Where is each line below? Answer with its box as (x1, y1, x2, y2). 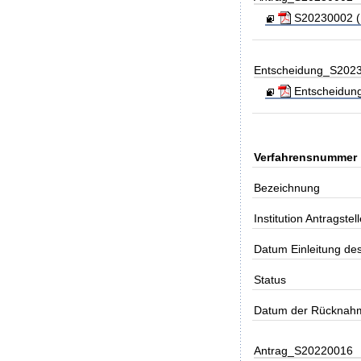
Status (254, 272, 287, 286)
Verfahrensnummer (254, 150, 358, 164)
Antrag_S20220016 (254, 343, 354, 357)
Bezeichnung (254, 180, 321, 194)
